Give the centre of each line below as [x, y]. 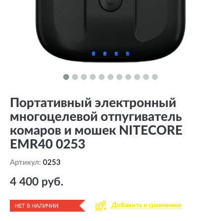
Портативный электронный [93, 103]
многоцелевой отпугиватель [96, 117]
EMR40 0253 [48, 145]
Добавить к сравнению [147, 205]
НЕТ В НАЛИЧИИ [37, 206]
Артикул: [26, 163]
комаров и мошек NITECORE [96, 131]
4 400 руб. [37, 182]
